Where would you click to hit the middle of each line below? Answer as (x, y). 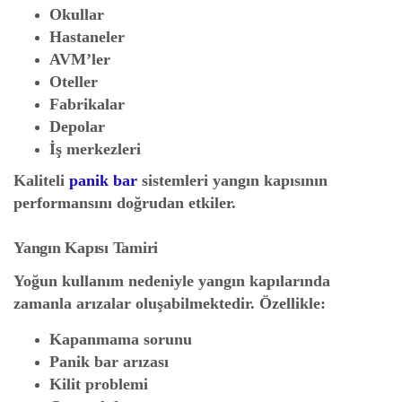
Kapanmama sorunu (121, 339)
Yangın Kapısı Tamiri (86, 248)
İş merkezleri (95, 149)
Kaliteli (41, 180)
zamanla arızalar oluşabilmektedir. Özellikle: (170, 303)
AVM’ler (80, 59)
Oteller (74, 82)
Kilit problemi (99, 384)
